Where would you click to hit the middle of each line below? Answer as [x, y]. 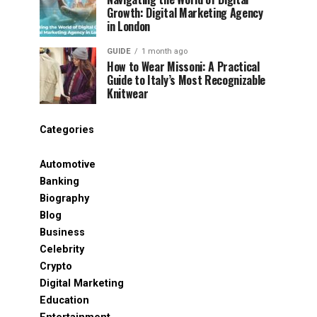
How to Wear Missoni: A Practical [183, 67]
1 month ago [165, 51]
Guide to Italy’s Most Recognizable [186, 80]
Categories [67, 130]
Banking [59, 181]
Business [62, 232]
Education [64, 300]
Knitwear [128, 93]
